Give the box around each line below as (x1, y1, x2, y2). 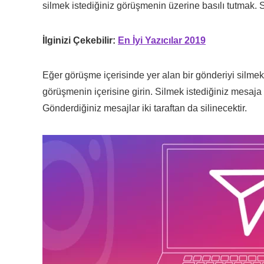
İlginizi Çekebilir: (42, 35, 118, 45)
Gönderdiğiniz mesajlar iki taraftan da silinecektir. (42, 103, 247, 113)
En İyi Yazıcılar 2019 (118, 35, 206, 45)
